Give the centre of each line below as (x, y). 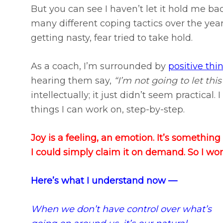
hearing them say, (71, 81)
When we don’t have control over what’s (121, 209)
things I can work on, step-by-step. (108, 110)
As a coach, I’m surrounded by (100, 66)
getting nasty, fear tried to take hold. (112, 38)
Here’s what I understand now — (104, 181)
